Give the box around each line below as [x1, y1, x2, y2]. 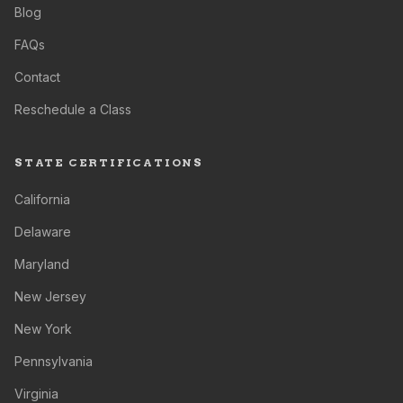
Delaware [14, 224, 71, 239]
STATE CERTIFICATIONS [14, 156, 203, 169]
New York [14, 321, 72, 336]
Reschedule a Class [14, 102, 131, 117]
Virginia [14, 386, 58, 401]
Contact [14, 69, 60, 85]
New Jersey [14, 289, 86, 304]
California [14, 192, 70, 207]
